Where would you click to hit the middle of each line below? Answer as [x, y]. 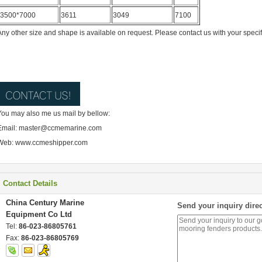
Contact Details [30, 183]
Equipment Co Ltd [39, 214]
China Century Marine [45, 203]
